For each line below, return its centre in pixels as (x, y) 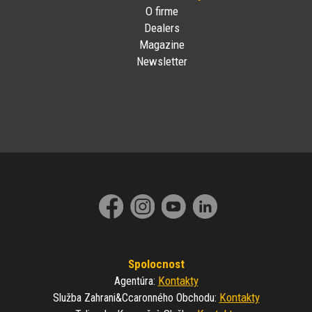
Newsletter (162, 62)
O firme (162, 11)
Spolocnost (156, 264)
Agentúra (133, 281)
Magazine (162, 45)
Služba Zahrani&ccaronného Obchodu (133, 298)
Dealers (162, 28)
